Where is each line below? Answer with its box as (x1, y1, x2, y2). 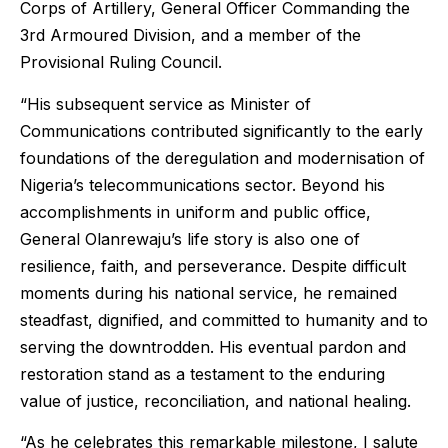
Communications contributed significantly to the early (20, 120, 423, 141)
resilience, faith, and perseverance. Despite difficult (20, 255, 406, 276)
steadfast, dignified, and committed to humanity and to (20, 309, 428, 330)
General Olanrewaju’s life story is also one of (20, 228, 360, 249)
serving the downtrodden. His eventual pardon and (20, 336, 406, 357)
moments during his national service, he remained (20, 282, 397, 303)
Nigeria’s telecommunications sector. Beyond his (20, 174, 385, 195)
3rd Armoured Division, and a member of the (20, 25, 361, 46)
